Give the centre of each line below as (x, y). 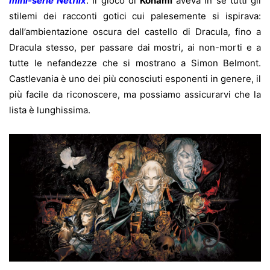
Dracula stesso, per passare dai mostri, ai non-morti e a (135, 47)
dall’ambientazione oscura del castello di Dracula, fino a (135, 31)
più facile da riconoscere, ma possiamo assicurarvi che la (135, 94)
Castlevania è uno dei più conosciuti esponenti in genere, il (135, 78)
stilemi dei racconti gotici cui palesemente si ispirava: (135, 16)
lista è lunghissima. (50, 110)
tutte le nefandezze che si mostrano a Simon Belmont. (135, 63)
